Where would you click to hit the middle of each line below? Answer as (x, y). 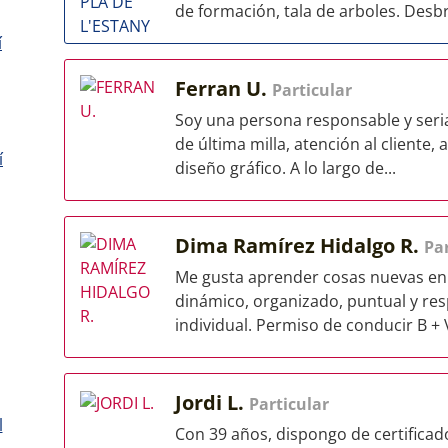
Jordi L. (212, 402)
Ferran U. (223, 88)
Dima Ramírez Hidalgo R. (299, 245)
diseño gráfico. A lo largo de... (285, 168)
